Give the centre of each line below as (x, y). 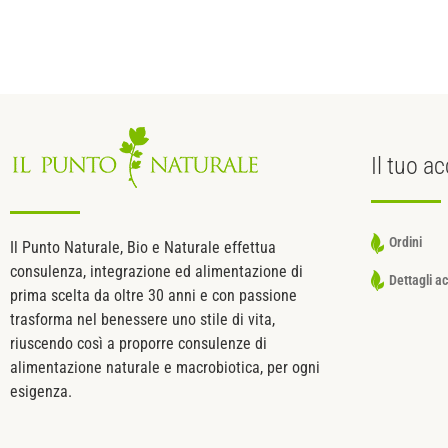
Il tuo (396, 166)
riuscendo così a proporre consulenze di (138, 343)
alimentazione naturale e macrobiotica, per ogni (165, 367)
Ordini (405, 243)
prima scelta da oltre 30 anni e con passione (153, 295)
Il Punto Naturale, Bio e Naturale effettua (143, 247)
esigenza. (41, 391)
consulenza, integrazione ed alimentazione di (156, 271)
